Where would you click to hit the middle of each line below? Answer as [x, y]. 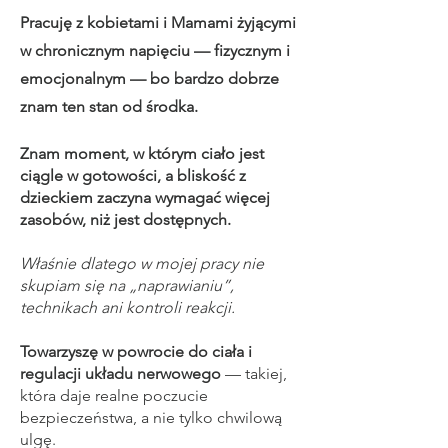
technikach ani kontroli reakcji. [127, 307]
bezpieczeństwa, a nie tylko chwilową [151, 417]
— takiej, [254, 373]
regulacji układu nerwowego [120, 373]
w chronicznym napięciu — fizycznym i [155, 50]
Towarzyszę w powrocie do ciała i [136, 351]
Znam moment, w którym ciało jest [142, 153]
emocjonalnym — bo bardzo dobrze [149, 78]
